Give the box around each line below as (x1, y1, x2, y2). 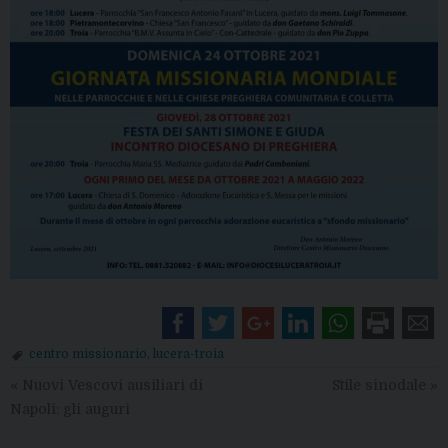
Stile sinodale (332, 377, 430, 394)
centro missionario (29, 346, 147, 361)
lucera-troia (153, 346, 224, 361)
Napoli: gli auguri (10, 401, 130, 418)
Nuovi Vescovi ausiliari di (18, 377, 203, 394)
